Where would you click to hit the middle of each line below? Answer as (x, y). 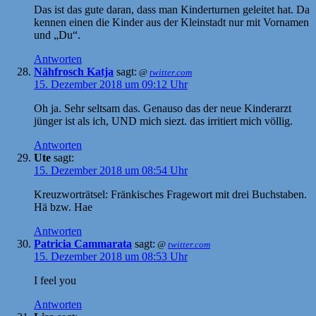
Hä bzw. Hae (63, 207)
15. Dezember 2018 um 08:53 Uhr (111, 256)
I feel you (55, 280)
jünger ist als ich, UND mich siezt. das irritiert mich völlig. (163, 121)
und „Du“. (57, 35)
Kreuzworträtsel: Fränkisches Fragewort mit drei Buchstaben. (170, 194)
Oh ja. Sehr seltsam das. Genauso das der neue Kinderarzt (163, 108)
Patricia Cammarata (83, 243)
